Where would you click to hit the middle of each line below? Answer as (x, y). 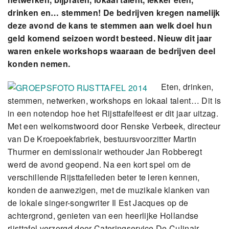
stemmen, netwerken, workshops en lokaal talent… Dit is (114, 101)
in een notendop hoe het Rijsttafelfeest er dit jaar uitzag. (113, 113)
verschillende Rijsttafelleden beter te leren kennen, (104, 177)
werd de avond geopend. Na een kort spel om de (99, 165)
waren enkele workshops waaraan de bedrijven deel (112, 51)
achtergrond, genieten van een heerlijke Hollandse (103, 216)
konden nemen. (39, 64)
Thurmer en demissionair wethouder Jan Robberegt (105, 152)
